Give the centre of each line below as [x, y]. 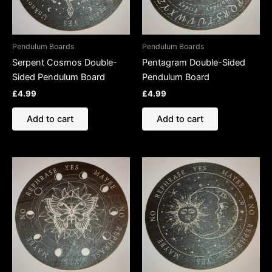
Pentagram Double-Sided [194, 62]
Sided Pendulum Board [59, 77]
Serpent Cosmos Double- [65, 62]
